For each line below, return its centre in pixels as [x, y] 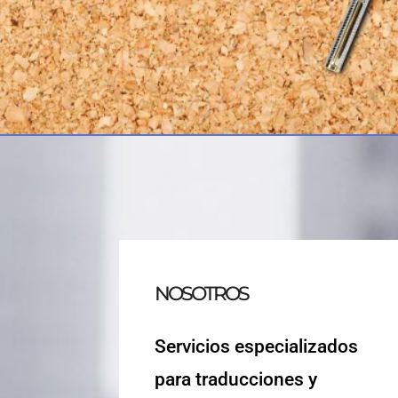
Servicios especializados [257, 346]
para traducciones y [236, 379]
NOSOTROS [202, 293]
